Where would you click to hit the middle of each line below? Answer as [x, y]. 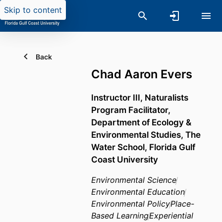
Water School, [120, 147]
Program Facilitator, [131, 110]
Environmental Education [138, 192]
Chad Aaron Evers [142, 74]
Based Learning [120, 216]
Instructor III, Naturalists [140, 98]
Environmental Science [134, 180]
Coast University [125, 160]
